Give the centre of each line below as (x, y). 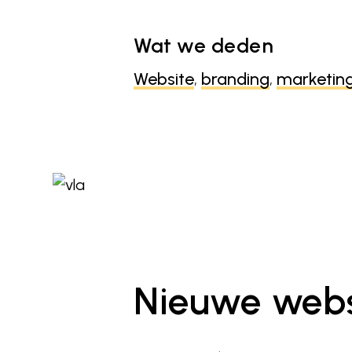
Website (164, 79)
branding (236, 79)
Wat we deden (204, 45)
